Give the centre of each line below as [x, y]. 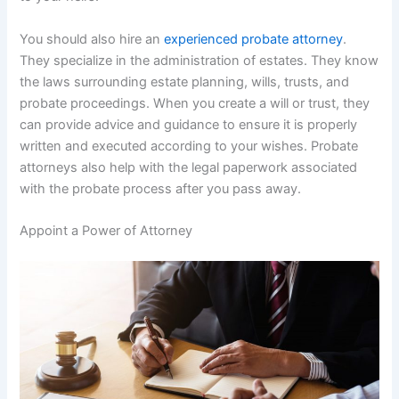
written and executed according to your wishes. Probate [189, 146]
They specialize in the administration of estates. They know [199, 60]
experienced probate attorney [254, 39]
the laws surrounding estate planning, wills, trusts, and [185, 81]
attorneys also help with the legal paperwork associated [189, 167]
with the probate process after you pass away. [161, 188]
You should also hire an [92, 39]
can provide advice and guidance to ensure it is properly [189, 124]
